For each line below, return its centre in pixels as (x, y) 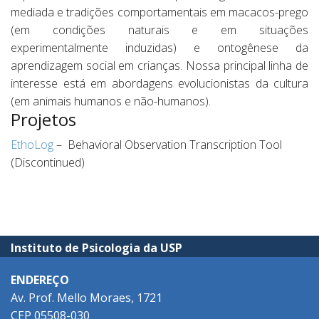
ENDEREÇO (40, 280)
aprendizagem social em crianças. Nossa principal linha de (159, 66)
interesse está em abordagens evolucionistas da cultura (159, 83)
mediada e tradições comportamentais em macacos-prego (159, 12)
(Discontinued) (48, 162)
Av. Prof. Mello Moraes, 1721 (87, 298)
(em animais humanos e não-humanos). (111, 101)
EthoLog (32, 145)
